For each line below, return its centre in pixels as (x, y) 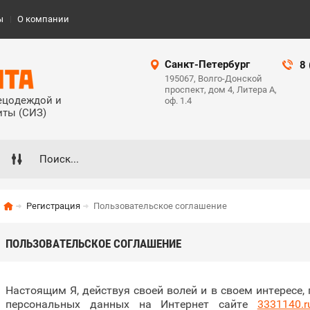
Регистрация (53, 206)
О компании (43, 19)
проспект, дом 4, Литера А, (221, 90)
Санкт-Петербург (207, 64)
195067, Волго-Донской (213, 79)
